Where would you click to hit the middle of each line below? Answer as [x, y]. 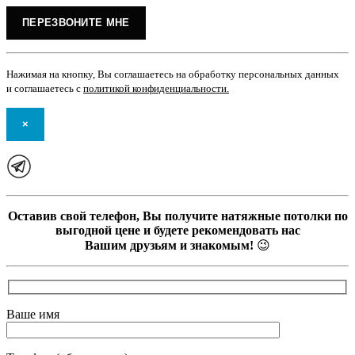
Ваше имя [33, 315]
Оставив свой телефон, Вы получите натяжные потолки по [177, 216]
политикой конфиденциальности [155, 88]
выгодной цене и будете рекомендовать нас [177, 230]
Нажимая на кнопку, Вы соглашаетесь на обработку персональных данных [173, 74]
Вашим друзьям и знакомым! [169, 245]
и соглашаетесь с [45, 88]
